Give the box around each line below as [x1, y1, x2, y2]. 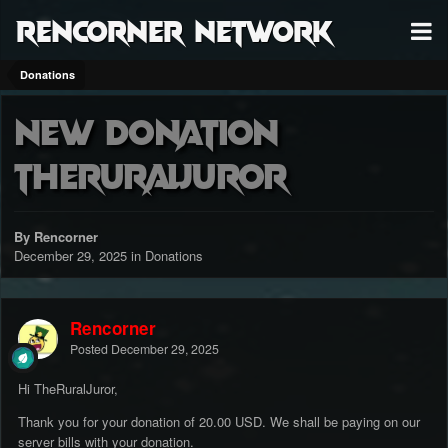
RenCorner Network [16, 11, 333, 48]
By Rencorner [14, 227, 98, 247]
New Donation [14, 108, 279, 153]
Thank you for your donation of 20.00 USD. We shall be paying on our [18, 412, 420, 432]
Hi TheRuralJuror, [18, 379, 118, 399]
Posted [70, 340, 111, 359]
